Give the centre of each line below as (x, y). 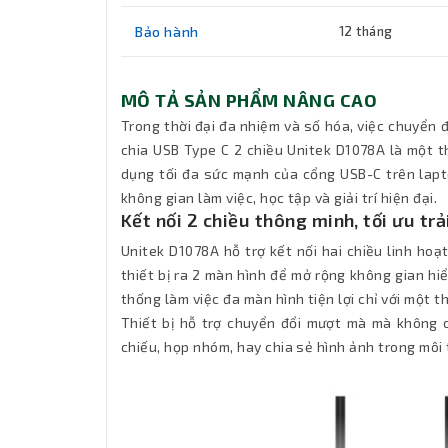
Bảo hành (167, 32)
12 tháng (366, 31)
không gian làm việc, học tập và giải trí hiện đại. (279, 198)
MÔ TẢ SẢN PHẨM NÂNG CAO (249, 100)
